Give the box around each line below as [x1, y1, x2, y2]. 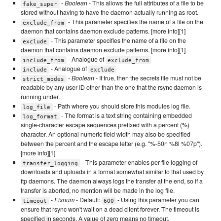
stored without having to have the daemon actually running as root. [20, 8, 198, 17]
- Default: [74, 195, 102, 205]
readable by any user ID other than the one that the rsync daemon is [20, 83, 202, 92]
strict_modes [23, 75, 65, 82]
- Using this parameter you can [116, 195, 200, 205]
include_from [23, 57, 65, 64]
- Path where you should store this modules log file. [52, 102, 190, 111]
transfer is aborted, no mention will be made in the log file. [20, 186, 175, 195]
